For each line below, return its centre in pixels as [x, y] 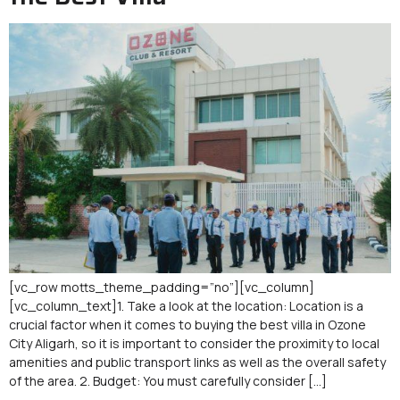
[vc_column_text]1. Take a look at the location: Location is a [186, 306]
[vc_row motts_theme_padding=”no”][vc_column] [162, 287]
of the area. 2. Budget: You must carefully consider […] [168, 381]
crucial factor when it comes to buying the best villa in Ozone [187, 325]
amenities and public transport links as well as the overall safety [197, 362]
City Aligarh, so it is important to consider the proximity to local [194, 344]
